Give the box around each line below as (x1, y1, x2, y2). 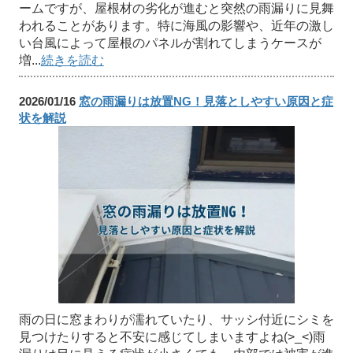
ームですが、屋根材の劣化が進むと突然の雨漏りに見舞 (18, 2, 334, 16)
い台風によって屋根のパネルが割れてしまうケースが (18, 36, 321, 50)
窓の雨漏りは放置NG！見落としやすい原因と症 (78, 95, 333, 109)
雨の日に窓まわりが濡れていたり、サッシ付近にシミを (18, 313, 334, 327)
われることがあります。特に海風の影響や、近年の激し (18, 19, 334, 33)
